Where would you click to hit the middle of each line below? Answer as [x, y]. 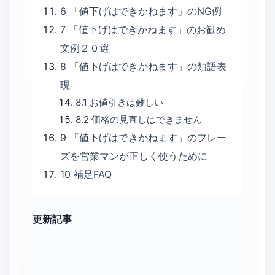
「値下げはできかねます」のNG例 [146, 11]
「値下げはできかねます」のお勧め [148, 30]
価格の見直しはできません [146, 120]
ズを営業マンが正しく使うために [134, 156]
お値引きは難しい [126, 103]
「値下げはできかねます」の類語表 [148, 67]
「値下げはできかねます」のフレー [148, 138]
